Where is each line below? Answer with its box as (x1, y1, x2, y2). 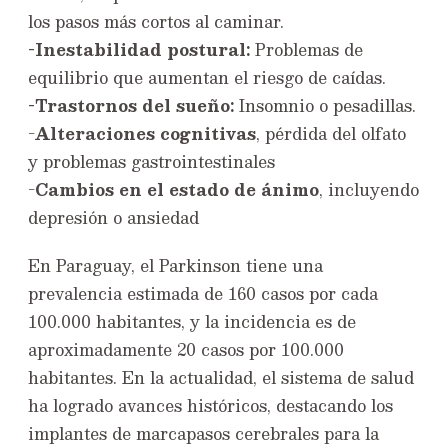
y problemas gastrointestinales (28, 148, 275, 176)
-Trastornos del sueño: (28, 92, 234, 120)
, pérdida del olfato (256, 120, 406, 148)
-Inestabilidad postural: (28, 36, 250, 64)
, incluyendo (319, 176, 419, 204)
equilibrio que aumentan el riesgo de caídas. (28, 64, 386, 92)
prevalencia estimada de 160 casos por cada (28, 280, 378, 308)
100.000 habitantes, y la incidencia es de (28, 308, 356, 336)
